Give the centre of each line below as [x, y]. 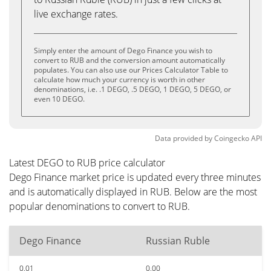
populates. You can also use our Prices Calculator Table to [131, 70]
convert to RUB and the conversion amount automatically [129, 60]
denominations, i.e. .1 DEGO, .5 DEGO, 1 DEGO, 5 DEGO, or [132, 89]
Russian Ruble [178, 241]
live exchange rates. [76, 14]
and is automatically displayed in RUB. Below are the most [133, 192]
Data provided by [184, 138]
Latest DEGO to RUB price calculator [87, 163]
